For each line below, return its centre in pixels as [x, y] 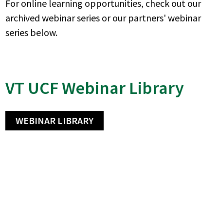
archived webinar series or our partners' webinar [103, 18]
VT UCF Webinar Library [95, 88]
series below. [32, 32]
